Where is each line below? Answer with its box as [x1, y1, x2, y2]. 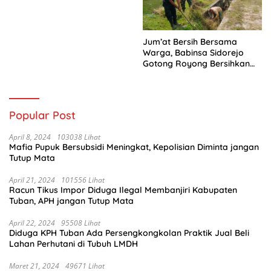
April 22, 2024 [9, 218, 55, 229]
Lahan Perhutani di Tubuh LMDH [9, 238, 138, 250]
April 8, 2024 [9, 132, 51, 143]
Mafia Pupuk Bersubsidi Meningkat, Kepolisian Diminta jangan [9, 142, 259, 153]
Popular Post [9, 108, 76, 123]
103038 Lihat [57, 132, 100, 143]
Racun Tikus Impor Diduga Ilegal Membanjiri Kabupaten [9, 184, 237, 196]
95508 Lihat [61, 218, 100, 229]
